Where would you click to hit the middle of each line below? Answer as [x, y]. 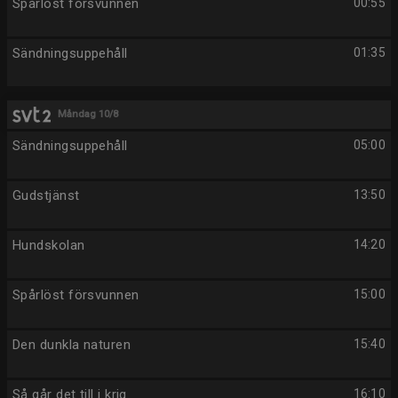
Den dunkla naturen [72, 345]
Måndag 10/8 [88, 114]
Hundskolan [49, 245]
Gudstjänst [46, 195]
